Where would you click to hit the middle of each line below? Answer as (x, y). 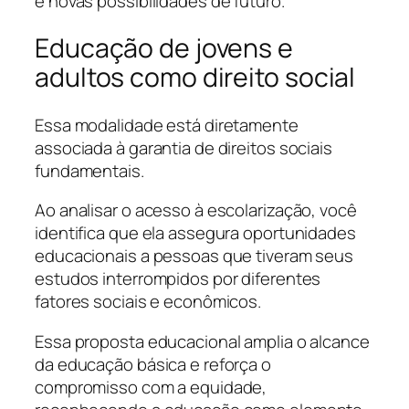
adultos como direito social (195, 78)
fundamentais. (89, 170)
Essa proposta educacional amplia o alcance (202, 341)
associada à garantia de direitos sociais (184, 147)
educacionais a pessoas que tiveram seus (194, 256)
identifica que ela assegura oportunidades (195, 233)
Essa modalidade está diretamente (167, 125)
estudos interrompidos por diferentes (178, 279)
